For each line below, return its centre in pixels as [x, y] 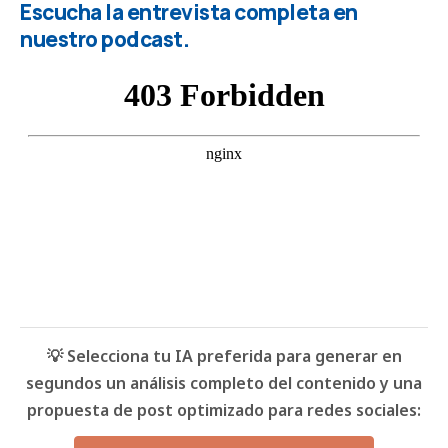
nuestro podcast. [106, 38]
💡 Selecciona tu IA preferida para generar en [224, 356]
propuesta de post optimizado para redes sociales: [224, 410]
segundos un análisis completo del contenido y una [224, 383]
